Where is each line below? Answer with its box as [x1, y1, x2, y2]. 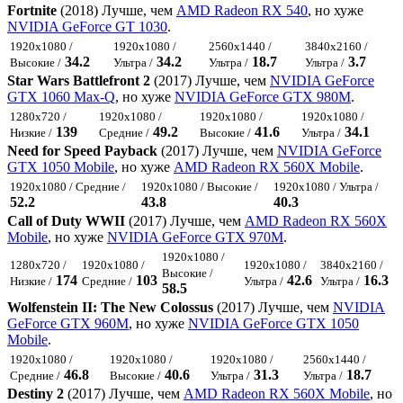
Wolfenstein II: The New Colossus [7, 300, 213, 316]
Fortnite [7, 3, 57, 19]
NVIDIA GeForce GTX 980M [175, 89, 351, 105]
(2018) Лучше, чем [57, 3, 176, 19]
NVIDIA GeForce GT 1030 [7, 19, 167, 35]
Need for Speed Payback [7, 143, 157, 159]
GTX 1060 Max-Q [7, 89, 115, 105]
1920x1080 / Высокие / [141, 180, 258, 194]
